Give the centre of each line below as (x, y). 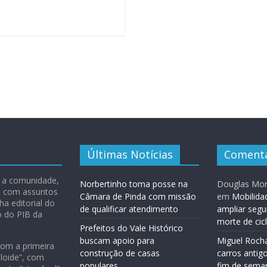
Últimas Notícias (130, 154)
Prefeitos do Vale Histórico (131, 228)
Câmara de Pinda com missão (138, 196)
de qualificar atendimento (129, 209)
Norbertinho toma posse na (134, 184)
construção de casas (120, 253)
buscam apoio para (117, 240)
